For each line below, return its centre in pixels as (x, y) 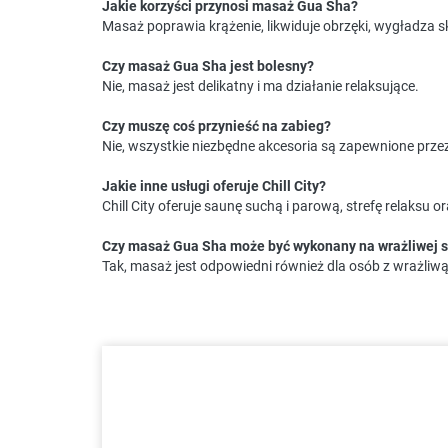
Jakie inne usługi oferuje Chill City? (214, 186)
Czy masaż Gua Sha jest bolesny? (208, 66)
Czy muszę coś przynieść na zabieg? (216, 126)
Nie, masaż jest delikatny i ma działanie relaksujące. (260, 86)
